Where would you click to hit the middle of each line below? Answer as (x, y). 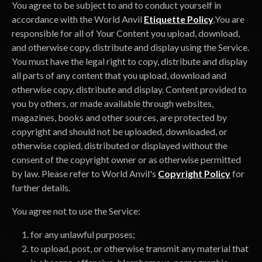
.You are (229, 19)
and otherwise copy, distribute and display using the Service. (130, 47)
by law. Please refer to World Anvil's (85, 173)
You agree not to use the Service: (76, 211)
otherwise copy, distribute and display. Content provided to (129, 89)
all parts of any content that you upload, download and (119, 75)
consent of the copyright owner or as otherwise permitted (126, 159)
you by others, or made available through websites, (113, 103)
